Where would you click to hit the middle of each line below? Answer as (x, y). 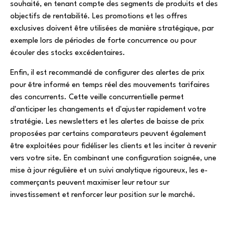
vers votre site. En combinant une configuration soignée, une (113, 158)
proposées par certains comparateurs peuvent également (108, 134)
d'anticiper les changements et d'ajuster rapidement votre (108, 109)
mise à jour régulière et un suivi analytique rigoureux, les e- (109, 170)
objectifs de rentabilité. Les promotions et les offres (99, 17)
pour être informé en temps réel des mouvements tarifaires (110, 85)
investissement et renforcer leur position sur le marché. (103, 195)
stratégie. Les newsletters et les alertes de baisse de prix (107, 122)
